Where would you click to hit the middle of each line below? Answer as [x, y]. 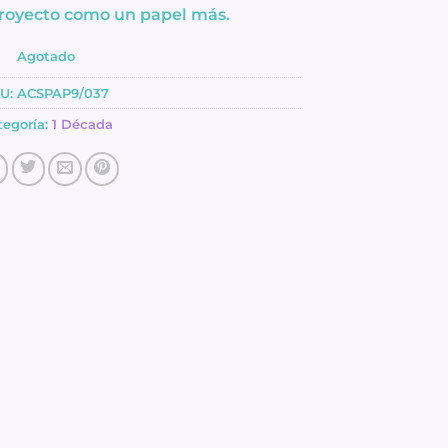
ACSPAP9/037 [63, 92]
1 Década [82, 123]
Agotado [46, 55]
